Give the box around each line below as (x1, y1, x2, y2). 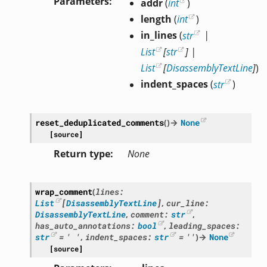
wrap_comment (35, 185, 92, 197)
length (140, 13, 172, 26)
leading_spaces (169, 219, 236, 231)
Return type (53, 147, 110, 160)
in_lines (140, 29, 177, 42)
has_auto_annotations (35, 219, 131, 231)
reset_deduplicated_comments (35, 116, 164, 128)
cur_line (166, 197, 205, 209)
